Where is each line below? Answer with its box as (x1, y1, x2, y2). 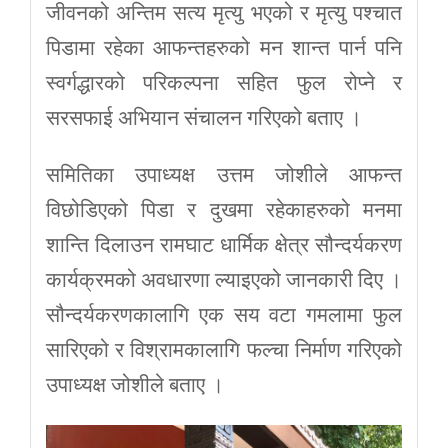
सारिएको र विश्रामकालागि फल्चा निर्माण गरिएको (46, 337, 402, 362)
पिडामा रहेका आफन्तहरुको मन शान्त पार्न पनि (46, 35, 402, 60)
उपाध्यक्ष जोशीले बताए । (46, 372, 224, 397)
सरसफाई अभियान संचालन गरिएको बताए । (46, 105, 362, 130)
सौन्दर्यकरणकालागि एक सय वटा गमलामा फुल (46, 302, 402, 327)
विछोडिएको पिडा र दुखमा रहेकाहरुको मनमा (46, 197, 402, 222)
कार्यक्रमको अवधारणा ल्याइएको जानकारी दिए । (46, 267, 402, 292)
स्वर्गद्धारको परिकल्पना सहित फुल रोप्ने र (46, 70, 402, 95)
